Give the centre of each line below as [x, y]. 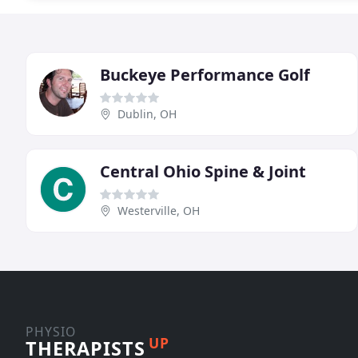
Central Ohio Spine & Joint [203, 171]
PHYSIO [51, 332]
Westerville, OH [159, 210]
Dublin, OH [147, 113]
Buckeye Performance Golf [205, 74]
